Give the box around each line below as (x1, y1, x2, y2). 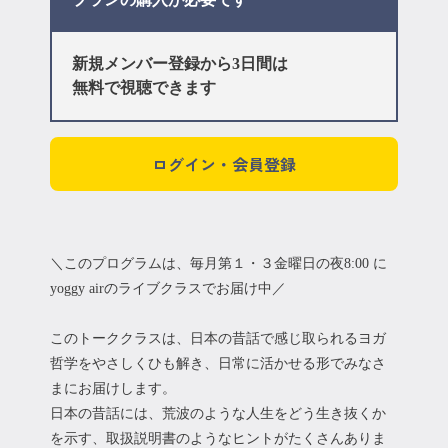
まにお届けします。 (50, 381, 176, 396)
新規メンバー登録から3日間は (72, 55, 288, 72)
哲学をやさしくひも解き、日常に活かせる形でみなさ (50, 356, 386, 371)
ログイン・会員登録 (152, 152, 296, 176)
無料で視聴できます (72, 79, 216, 96)
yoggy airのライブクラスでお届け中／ (50, 281, 286, 296)
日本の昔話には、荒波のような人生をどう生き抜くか (50, 406, 386, 421)
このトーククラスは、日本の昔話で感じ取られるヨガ (50, 331, 386, 346)
